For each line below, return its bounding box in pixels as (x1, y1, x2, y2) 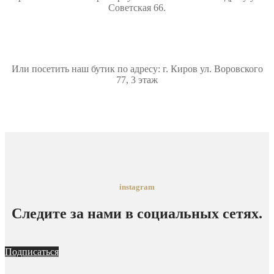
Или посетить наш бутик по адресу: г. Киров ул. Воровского (11, 63, 263, 74)
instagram (119, 182, 155, 192)
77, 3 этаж (116, 74, 158, 85)
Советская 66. (108, 2, 166, 13)
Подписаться (5, 246, 59, 257)
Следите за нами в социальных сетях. (12, 206, 262, 222)
